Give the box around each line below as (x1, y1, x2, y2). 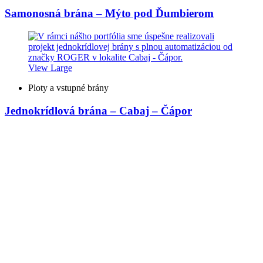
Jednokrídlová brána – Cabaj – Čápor (5, 104, 192, 117)
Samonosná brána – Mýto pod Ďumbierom (5, 7, 214, 20)
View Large (28, 62, 72, 73)
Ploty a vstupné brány (28, 82, 109, 93)
